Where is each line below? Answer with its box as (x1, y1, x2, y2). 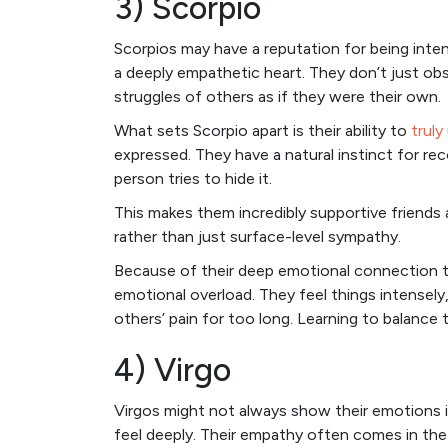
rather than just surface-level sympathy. (114, 227, 401, 247)
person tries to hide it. (114, 169, 272, 189)
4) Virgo (114, 351, 231, 390)
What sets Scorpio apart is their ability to (114, 121, 411, 141)
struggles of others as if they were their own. (114, 87, 441, 107)
